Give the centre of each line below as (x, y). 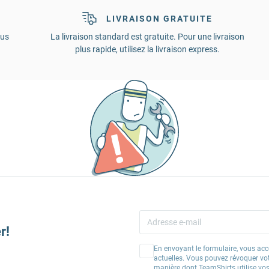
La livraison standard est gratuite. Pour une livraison (148, 37)
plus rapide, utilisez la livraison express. (148, 50)
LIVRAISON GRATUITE (160, 19)
